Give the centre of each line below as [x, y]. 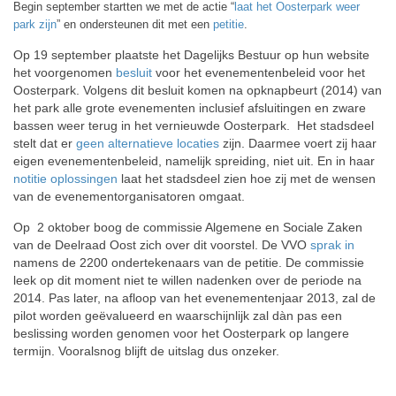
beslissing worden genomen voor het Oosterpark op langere [181, 333]
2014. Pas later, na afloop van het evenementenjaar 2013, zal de [194, 298]
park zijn [35, 24]
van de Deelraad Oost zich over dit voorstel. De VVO [162, 245]
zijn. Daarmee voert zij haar [298, 143]
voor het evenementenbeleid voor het [259, 72]
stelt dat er [45, 143]
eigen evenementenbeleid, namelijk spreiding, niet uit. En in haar [194, 161]
